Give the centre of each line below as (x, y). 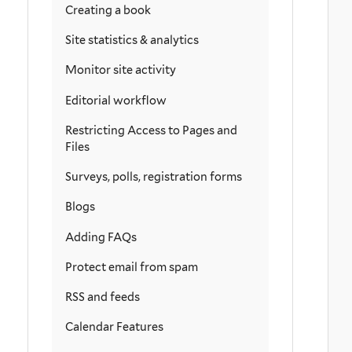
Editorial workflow (116, 100)
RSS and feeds (103, 297)
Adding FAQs (101, 236)
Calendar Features (114, 327)
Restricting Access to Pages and (151, 130)
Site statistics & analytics (132, 40)
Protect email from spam (132, 266)
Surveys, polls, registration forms (154, 177)
